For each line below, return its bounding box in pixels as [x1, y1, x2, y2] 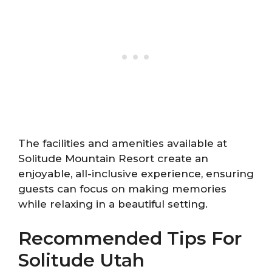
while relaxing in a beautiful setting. [18, 198, 208, 211]
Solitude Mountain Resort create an [18, 152, 208, 165]
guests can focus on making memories [18, 183, 226, 195]
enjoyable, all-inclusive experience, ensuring [18, 168, 254, 180]
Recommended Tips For [18, 226, 242, 250]
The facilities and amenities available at [18, 137, 227, 150]
